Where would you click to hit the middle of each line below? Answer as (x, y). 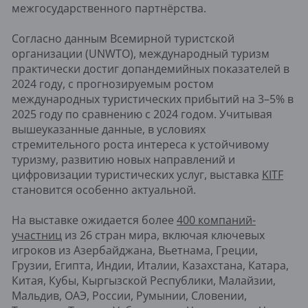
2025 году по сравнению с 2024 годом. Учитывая (142, 114)
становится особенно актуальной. (104, 190)
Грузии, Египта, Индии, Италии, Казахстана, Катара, (150, 266)
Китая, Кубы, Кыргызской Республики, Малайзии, (144, 281)
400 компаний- (216, 220)
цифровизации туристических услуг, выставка (137, 175)
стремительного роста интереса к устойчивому (140, 145)
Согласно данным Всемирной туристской (123, 39)
